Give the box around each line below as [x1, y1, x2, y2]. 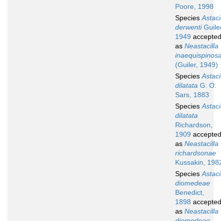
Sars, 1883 [175, 91, 209, 99]
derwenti [175, 23, 202, 32]
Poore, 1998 [175, 2, 214, 11]
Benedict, [175, 188, 204, 197]
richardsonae [175, 149, 216, 157]
